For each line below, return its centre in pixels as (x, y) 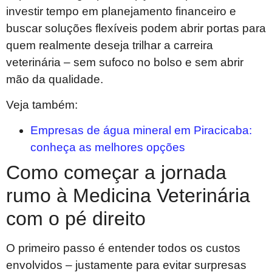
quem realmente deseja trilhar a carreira (110, 45)
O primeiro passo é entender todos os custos (123, 248)
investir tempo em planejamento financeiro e (121, 11)
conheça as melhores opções (108, 148)
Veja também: (42, 105)
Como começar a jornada (116, 173)
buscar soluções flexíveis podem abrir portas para (136, 28)
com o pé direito (76, 219)
